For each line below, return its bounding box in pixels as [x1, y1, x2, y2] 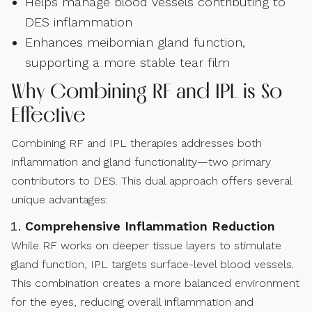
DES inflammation [25, 15, 132, 30]
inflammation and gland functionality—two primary [11, 155, 271, 169]
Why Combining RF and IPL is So [11, 78, 282, 104]
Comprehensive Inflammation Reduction [25, 219, 275, 234]
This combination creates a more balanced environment [11, 276, 299, 290]
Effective [11, 102, 86, 128]
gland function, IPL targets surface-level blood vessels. [11, 258, 294, 272]
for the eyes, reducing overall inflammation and [11, 295, 253, 309]
